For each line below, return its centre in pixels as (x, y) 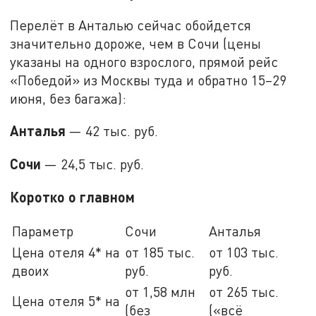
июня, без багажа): (68, 98)
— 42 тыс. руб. (112, 131)
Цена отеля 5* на (66, 301)
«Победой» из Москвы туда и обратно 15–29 (148, 80)
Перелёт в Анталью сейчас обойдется (131, 25)
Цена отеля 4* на (66, 253)
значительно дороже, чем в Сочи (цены (136, 43)
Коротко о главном (73, 196)
